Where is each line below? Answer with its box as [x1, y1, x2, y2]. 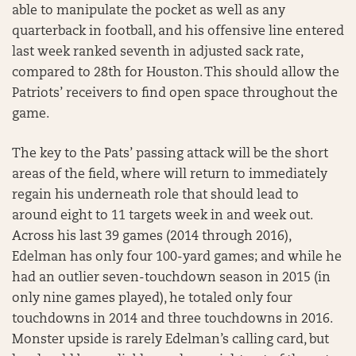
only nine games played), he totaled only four [12, 292, 292, 305]
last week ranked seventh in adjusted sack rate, [12, 46, 303, 59]
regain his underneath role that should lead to [12, 189, 299, 202]
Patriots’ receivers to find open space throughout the [12, 87, 338, 100]
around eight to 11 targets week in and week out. [12, 210, 312, 222]
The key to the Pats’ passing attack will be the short [12, 148, 328, 161]
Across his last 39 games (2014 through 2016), [12, 230, 291, 243]
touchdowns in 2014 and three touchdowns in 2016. [12, 313, 332, 326]
